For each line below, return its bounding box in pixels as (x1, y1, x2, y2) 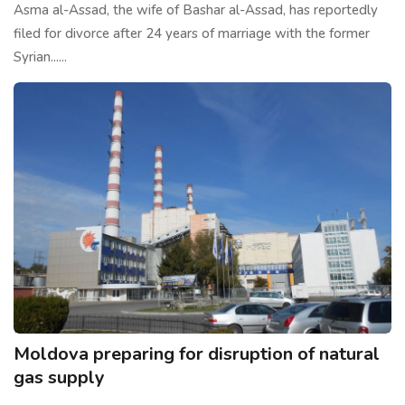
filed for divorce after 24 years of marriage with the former (14, 24, 370, 42)
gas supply (14, 364, 105, 390)
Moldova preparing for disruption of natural (14, 341, 380, 366)
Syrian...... (14, 47, 67, 66)
